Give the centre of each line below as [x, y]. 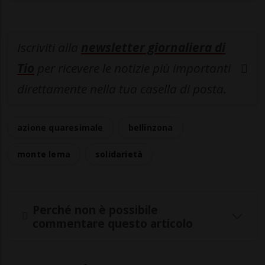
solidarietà [119, 154]
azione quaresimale [60, 128]
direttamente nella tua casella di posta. [122, 89]
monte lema [44, 154]
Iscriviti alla [49, 48]
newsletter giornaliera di [153, 48]
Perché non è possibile [95, 209]
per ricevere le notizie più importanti [132, 68]
